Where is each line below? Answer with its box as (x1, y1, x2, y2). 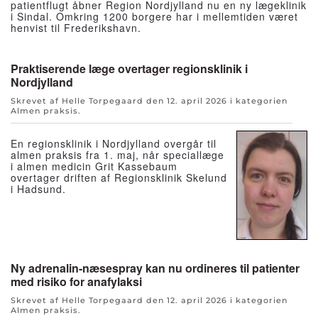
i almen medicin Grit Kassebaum (11, 158, 177, 173)
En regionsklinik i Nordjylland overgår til (11, 136, 216, 150)
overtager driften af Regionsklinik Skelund (11, 170, 227, 185)
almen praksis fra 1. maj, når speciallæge (11, 147, 224, 162)
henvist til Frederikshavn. (11, 20, 141, 35)
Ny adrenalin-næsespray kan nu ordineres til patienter (11, 260, 300, 277)
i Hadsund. (11, 181, 66, 196)
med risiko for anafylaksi (11, 273, 142, 290)
